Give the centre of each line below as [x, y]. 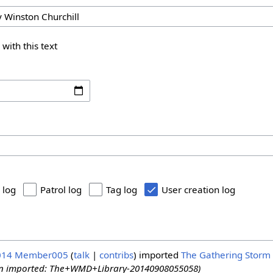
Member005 [41, 255]
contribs [116, 255]
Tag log [122, 190]
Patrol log [61, 190]
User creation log [199, 190]
